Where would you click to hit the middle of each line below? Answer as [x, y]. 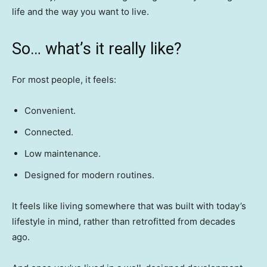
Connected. [49, 132]
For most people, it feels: [64, 80]
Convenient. [50, 111]
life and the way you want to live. [80, 12]
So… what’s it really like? [97, 49]
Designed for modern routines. [89, 175]
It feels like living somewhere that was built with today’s [129, 206]
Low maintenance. [63, 154]
